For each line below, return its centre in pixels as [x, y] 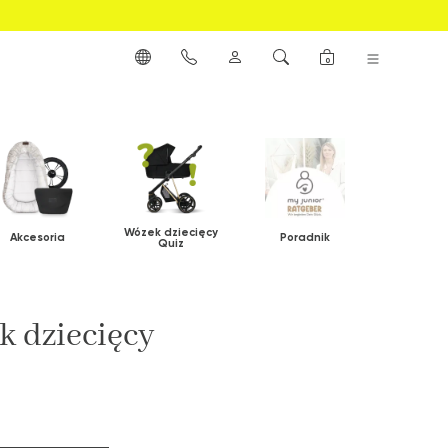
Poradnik [305, 237]
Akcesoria [37, 237]
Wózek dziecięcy [171, 231]
